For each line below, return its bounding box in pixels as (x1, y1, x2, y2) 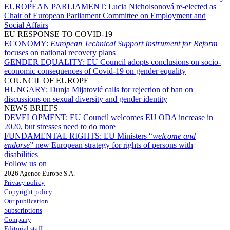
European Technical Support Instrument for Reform (50, 39, 218, 48)
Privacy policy (4, 178, 45, 186)
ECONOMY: (4, 39, 50, 48)
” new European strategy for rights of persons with (30, 140, 193, 149)
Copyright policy (4, 187, 52, 196)
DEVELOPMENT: (4, 112, 70, 122)
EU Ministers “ (104, 131, 152, 140)
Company (4, 215, 31, 223)
